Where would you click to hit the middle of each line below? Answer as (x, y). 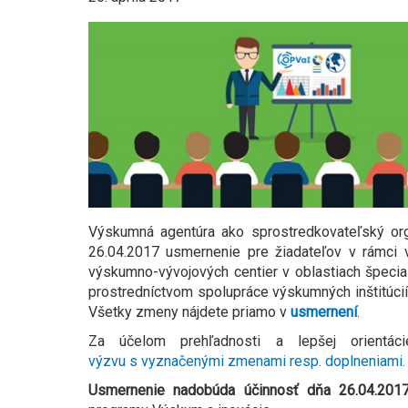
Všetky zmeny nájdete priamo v (189, 312)
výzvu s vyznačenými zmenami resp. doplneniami (245, 362)
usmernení (324, 312)
